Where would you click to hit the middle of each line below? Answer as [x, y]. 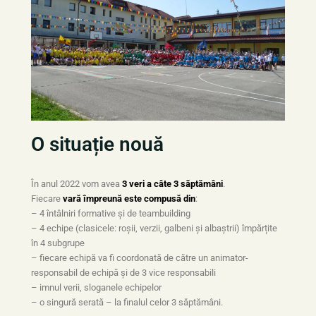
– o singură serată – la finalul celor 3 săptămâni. [127, 303]
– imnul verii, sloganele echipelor [96, 288]
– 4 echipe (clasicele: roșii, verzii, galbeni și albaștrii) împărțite [154, 229]
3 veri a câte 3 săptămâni [172, 184]
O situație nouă [97, 145]
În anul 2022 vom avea [76, 184]
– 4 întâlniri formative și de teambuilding [110, 214]
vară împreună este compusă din [129, 199]
